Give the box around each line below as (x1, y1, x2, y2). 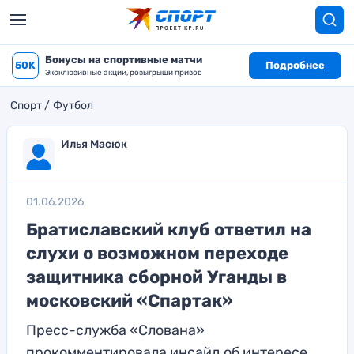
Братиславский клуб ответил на (26, 219, 311, 240)
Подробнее (265, 59, 325, 71)
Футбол (53, 99, 93, 112)
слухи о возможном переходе (26, 243, 288, 264)
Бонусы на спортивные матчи (45, 54, 202, 66)
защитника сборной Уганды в (26, 266, 287, 288)
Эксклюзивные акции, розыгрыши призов (45, 68, 202, 77)
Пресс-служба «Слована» (26, 322, 205, 339)
